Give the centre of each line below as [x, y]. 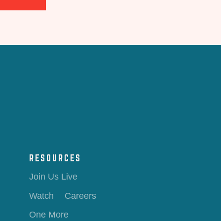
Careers [81, 196]
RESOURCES [55, 158]
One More [49, 215]
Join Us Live [53, 177]
